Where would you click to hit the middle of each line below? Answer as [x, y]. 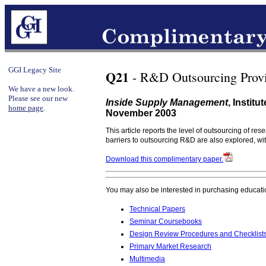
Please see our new [38, 98]
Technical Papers [157, 209]
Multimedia [147, 259]
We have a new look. [41, 89]
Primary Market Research [170, 246]
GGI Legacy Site [35, 70]
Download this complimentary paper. [164, 159]
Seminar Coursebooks [166, 221]
